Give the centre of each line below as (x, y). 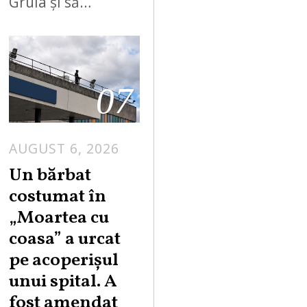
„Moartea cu (59, 218)
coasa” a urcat (65, 239)
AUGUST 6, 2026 (64, 149)
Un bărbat (50, 175)
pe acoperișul (64, 260)
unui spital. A (63, 282)
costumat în (58, 197)
